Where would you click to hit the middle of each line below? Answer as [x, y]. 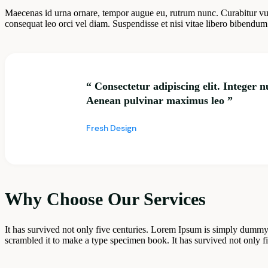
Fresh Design [111, 128]
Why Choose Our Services [105, 199]
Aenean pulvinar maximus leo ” [159, 100]
